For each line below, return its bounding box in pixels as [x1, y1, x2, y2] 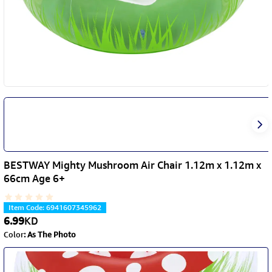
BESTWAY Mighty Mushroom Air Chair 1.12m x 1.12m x [3, 158, 261, 172]
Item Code [8, 202, 42, 213]
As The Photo [27, 229, 76, 240]
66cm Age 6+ [3, 171, 65, 186]
